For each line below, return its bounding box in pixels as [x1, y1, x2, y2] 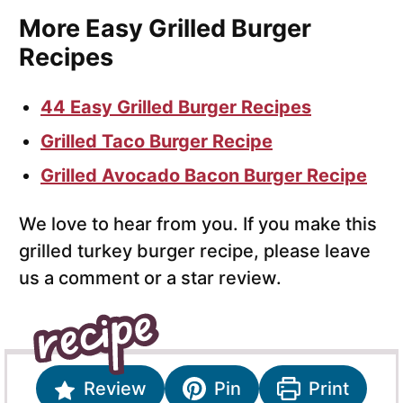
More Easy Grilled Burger [19, 13, 311, 44]
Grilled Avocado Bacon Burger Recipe [40, 165, 367, 187]
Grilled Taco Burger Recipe [40, 130, 273, 153]
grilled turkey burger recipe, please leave [19, 240, 371, 263]
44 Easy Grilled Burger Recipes [40, 96, 311, 119]
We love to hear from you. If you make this [19, 213, 377, 236]
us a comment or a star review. [19, 267, 282, 290]
